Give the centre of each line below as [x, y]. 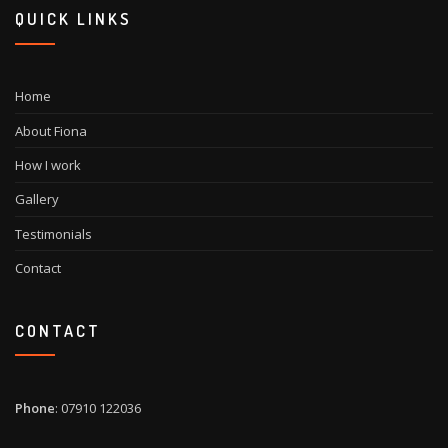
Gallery [37, 199]
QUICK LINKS [73, 19]
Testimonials [53, 233]
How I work [48, 165]
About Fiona [51, 130]
